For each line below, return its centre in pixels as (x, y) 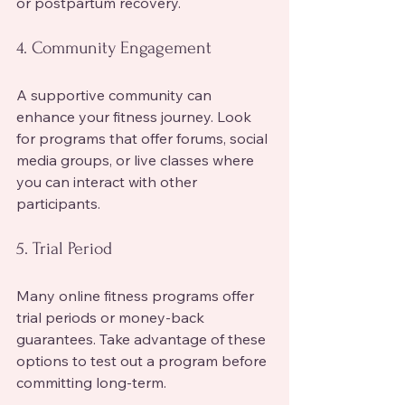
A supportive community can (116, 94)
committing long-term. (91, 382)
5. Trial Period (64, 248)
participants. (58, 203)
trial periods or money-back (112, 317)
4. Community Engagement (114, 47)
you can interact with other (108, 181)
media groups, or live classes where (137, 160)
